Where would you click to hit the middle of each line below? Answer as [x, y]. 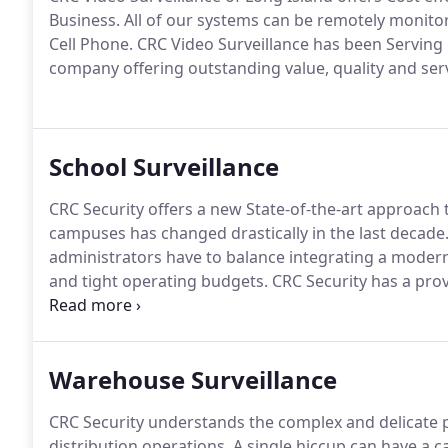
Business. [84, 20]
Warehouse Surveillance [193, 379]
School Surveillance [164, 166]
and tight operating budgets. [158, 281]
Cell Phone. [91, 44]
